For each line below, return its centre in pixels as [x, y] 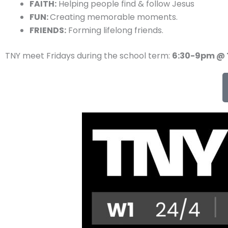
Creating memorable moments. [114, 17]
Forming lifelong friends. [115, 30]
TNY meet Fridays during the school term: [89, 55]
